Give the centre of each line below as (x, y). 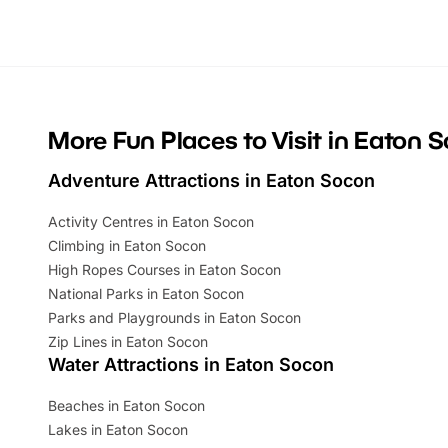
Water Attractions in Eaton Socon (191, 365)
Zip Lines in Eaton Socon (128, 342)
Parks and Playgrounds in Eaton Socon (174, 318)
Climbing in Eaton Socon (127, 246)
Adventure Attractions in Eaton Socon (211, 181)
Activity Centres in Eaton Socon (151, 222)
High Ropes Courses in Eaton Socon (164, 270)
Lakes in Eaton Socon (118, 430)
